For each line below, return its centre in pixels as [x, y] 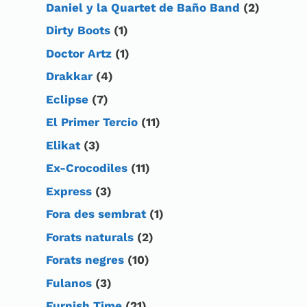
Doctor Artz [79, 53]
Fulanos [69, 283]
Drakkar [69, 76]
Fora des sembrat [96, 214]
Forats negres [85, 260]
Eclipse [67, 99]
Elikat [63, 145]
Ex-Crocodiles [87, 168]
